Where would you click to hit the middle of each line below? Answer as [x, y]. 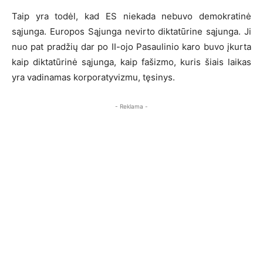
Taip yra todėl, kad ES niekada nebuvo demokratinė [131, 16]
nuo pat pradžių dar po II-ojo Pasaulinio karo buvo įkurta [131, 46]
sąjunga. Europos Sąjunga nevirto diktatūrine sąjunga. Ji [131, 31]
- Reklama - [131, 106]
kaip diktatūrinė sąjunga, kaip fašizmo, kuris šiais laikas [131, 62]
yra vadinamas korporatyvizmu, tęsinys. [93, 77]
